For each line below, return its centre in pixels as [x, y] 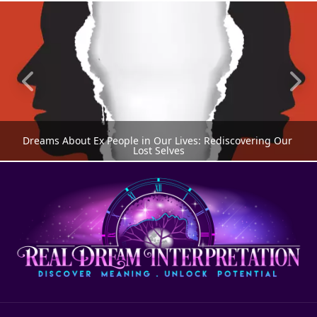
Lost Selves [158, 150]
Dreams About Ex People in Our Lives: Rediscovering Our [157, 140]
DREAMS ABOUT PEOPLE [158, 213]
